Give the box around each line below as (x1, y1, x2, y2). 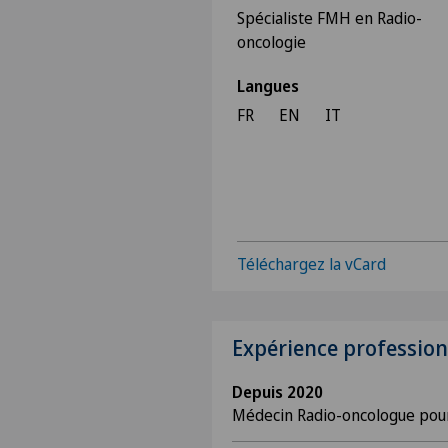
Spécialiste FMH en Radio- (237, 7, 422, 29)
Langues (237, 75, 299, 97)
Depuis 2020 (232, 381, 323, 403)
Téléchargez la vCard (237, 253, 386, 275)
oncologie (237, 31, 306, 53)
